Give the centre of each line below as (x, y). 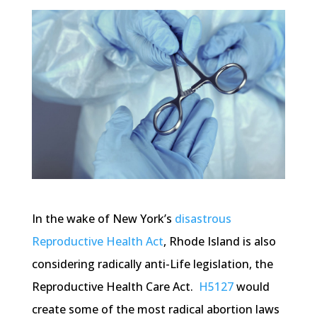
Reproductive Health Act (97, 242)
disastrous (203, 219)
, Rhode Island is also (219, 242)
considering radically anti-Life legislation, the (152, 264)
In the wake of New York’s (103, 219)
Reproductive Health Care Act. (115, 287)
